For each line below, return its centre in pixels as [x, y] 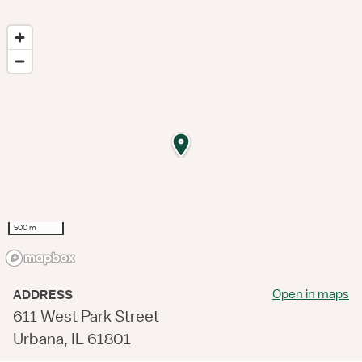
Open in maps [311, 294]
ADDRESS [43, 295]
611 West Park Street [86, 316]
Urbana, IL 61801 [72, 339]
